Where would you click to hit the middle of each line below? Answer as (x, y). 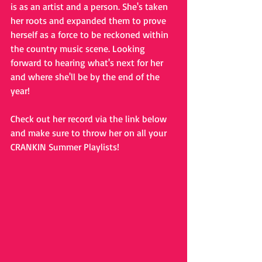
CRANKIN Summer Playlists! (65, 147)
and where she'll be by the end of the (86, 77)
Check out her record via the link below (90, 119)
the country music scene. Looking (79, 49)
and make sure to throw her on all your (90, 133)
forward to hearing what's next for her (88, 63)
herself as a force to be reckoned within (91, 35)
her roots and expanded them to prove (89, 21)
